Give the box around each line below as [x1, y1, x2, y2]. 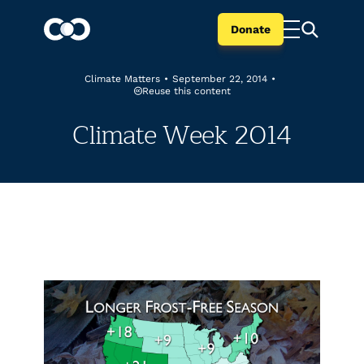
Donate [231, 23, 271, 36]
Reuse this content [141, 84, 231, 97]
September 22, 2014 [172, 73, 267, 84]
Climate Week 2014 [72, 114, 292, 157]
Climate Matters [84, 73, 160, 84]
